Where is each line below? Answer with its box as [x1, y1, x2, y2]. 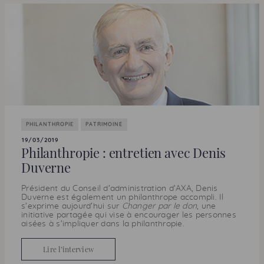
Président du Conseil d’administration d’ [21, 184, 176, 193]
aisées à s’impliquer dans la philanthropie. [21, 220, 184, 228]
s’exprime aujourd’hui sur [21, 202, 122, 210]
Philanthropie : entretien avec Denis [21, 144, 226, 161]
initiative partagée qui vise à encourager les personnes [21, 211, 236, 219]
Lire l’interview [43, 245, 94, 254]
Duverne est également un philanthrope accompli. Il [21, 193, 224, 202]
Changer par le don [121, 202, 197, 210]
